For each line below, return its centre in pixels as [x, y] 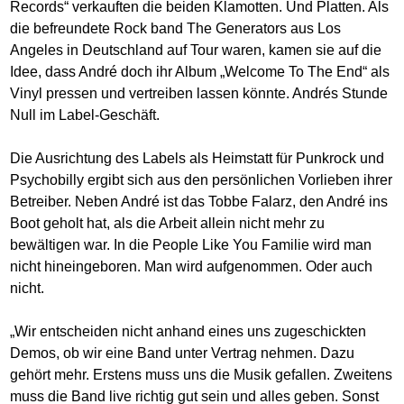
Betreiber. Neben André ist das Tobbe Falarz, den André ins [199, 202]
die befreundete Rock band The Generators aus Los [176, 29]
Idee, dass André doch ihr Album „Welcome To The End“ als [200, 72]
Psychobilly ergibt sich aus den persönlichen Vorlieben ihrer [202, 180]
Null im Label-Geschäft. [85, 115]
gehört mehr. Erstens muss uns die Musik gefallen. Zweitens [202, 375]
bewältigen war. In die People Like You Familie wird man [191, 245]
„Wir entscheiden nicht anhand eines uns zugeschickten [188, 332]
